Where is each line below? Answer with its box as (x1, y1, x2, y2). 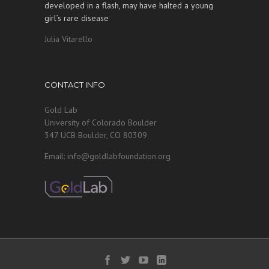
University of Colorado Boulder (44, 117, 157, 128)
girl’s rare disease (44, 13, 109, 23)
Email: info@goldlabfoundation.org (44, 151, 171, 162)
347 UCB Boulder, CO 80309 (44, 130, 147, 141)
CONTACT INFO (44, 80, 105, 89)
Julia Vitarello (44, 34, 92, 44)
